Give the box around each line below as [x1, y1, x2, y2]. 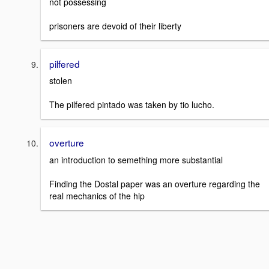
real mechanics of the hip [49, 189, 145, 202]
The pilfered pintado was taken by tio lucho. [49, 98, 214, 111]
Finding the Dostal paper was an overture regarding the [49, 177, 260, 190]
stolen [49, 74, 72, 87]
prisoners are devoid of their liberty [49, 19, 181, 32]
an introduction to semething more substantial [49, 153, 223, 166]
